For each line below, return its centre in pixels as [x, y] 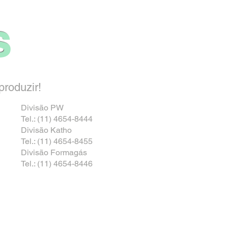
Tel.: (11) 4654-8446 [57, 164]
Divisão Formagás [54, 152]
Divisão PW [42, 108]
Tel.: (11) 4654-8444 [57, 119]
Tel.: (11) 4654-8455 [57, 141]
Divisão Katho [46, 130]
